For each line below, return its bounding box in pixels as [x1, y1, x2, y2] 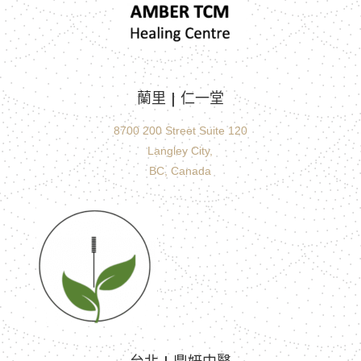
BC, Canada [149, 164, 212, 177]
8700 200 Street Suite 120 [113, 124, 247, 137]
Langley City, [147, 144, 214, 157]
